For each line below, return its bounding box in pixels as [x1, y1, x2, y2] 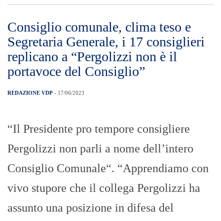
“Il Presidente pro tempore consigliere [7, 122, 190, 136]
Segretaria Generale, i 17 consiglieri [7, 34, 205, 50]
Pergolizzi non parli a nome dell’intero [7, 142, 193, 155]
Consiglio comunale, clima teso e [7, 19, 191, 35]
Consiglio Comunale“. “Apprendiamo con [7, 162, 209, 175]
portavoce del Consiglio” [7, 64, 145, 79]
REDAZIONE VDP [7, 90, 53, 96]
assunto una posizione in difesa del [7, 201, 174, 215]
